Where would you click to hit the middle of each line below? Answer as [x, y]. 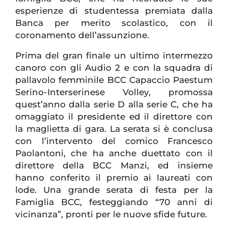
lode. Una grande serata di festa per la [114, 190]
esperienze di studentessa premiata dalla [114, 11]
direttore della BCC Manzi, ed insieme [114, 166]
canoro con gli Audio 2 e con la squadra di [114, 68]
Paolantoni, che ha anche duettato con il [114, 153]
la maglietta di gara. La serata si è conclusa [114, 129]
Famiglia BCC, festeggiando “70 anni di [114, 202]
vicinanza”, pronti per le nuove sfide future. [111, 215]
